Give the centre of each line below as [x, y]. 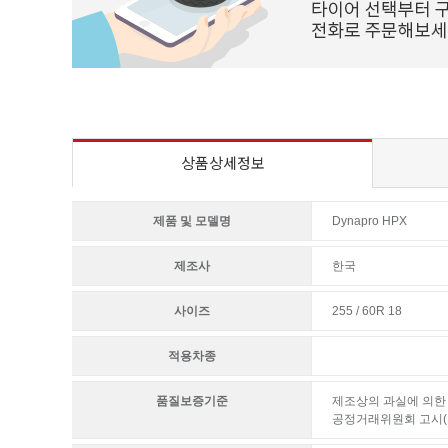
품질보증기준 [191, 401]
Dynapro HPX [369, 221]
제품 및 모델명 [191, 221]
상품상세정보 [222, 162]
